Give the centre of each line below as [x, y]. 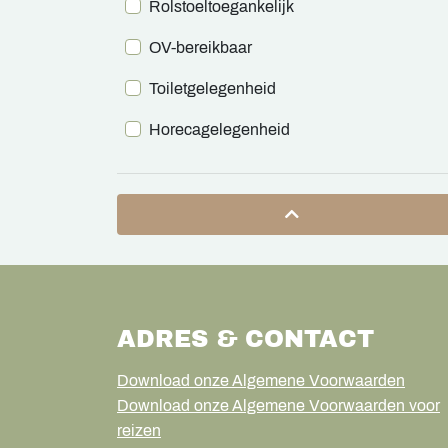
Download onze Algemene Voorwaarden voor [278, 405]
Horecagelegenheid [219, 129]
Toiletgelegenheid [212, 88]
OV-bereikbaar [200, 47]
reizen [139, 430]
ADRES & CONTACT [245, 338]
